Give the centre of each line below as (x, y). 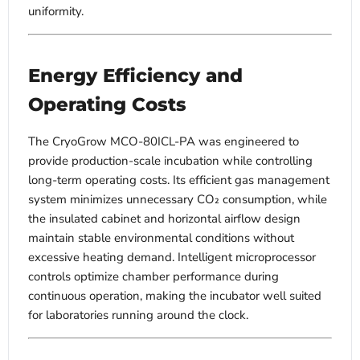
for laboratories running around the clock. (138, 315)
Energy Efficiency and (135, 76)
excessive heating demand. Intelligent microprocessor (172, 258)
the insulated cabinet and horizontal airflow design (164, 219)
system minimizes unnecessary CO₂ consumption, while (178, 200)
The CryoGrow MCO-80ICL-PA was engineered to (164, 142)
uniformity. (56, 12)
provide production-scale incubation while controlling (170, 161)
